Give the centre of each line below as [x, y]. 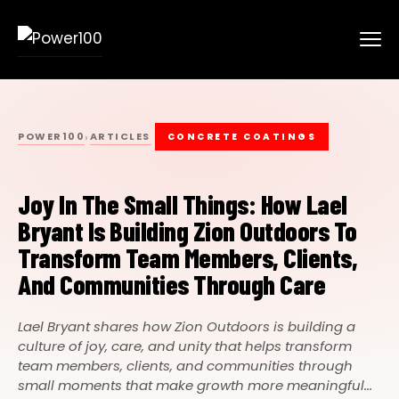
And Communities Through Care [171, 284]
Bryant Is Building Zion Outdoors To [187, 230]
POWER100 [51, 136]
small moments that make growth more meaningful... [195, 385]
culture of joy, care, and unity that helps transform [185, 346]
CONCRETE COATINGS [241, 137]
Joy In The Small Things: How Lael [183, 204]
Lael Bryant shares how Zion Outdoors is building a [187, 326]
